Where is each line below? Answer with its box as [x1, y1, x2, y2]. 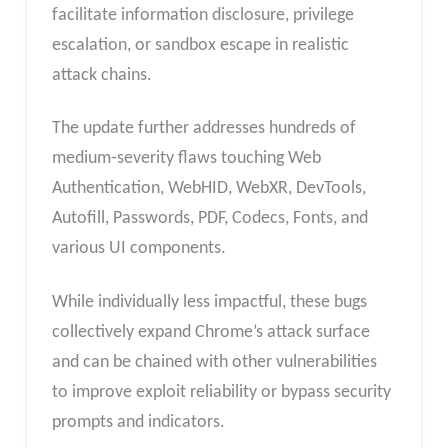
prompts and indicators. [51, 412, 225, 432]
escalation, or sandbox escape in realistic [51, 35, 349, 55]
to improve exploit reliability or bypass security [51, 382, 391, 402]
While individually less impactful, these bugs [51, 292, 367, 312]
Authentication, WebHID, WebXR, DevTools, [51, 179, 366, 199]
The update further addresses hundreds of [51, 119, 356, 139]
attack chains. [51, 65, 152, 85]
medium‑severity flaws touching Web [51, 149, 321, 169]
